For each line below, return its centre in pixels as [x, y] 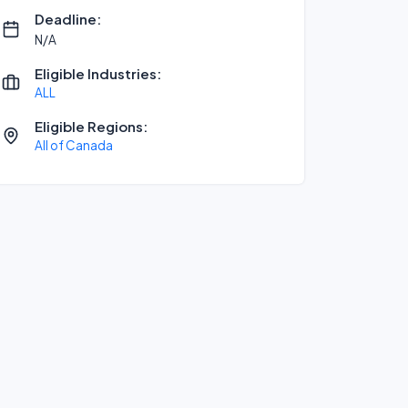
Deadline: [68, 19]
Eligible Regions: [91, 126]
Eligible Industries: [98, 73]
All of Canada [74, 145]
